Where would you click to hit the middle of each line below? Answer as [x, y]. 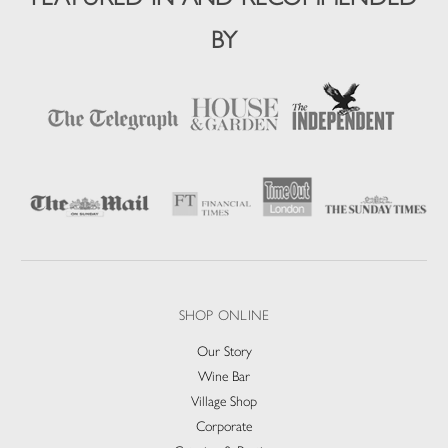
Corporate [224, 427]
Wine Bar [224, 377]
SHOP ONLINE [224, 316]
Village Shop [224, 402]
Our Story [224, 352]
